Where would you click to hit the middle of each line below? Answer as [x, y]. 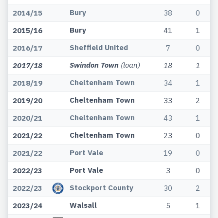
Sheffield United [99, 47]
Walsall [83, 205]
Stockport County [101, 188]
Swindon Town [94, 65]
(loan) [130, 65]
